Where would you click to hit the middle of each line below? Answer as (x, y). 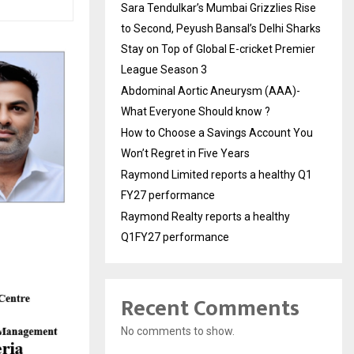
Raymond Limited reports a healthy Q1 (217, 174)
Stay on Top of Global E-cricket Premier (218, 49)
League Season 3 (164, 69)
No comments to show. (178, 331)
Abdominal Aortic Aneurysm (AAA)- (211, 90)
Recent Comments (210, 308)
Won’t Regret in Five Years (185, 153)
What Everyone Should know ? (196, 111)
